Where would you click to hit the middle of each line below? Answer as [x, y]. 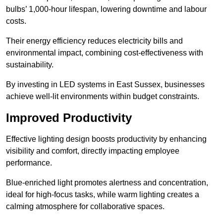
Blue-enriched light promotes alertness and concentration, [107, 183]
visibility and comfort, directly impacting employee [93, 151]
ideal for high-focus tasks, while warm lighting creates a [103, 195]
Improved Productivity [69, 118]
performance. [29, 163]
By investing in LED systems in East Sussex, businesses [105, 85]
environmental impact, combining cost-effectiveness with [105, 53]
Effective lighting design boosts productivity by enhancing [106, 139]
